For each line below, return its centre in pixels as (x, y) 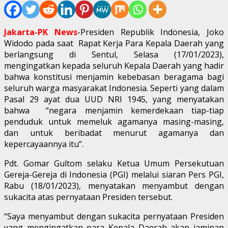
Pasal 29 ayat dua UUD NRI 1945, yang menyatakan (114, 99)
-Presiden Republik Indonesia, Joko (150, 32)
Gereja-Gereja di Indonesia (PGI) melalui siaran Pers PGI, (114, 174)
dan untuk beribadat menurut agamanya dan (114, 133)
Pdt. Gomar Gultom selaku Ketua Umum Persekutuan (114, 163)
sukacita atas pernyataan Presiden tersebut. (88, 197)
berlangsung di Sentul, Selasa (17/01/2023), (114, 54)
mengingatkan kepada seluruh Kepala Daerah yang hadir (114, 65)
